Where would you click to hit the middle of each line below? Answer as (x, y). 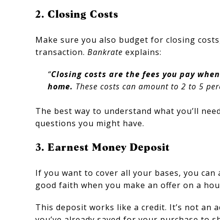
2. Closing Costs (77, 14)
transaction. (61, 52)
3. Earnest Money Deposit (103, 147)
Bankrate (105, 52)
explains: (142, 52)
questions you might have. (90, 123)
